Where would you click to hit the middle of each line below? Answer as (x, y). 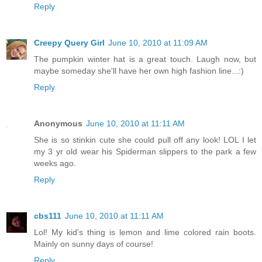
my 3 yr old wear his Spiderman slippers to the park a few (145, 152)
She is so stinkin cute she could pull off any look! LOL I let (145, 140)
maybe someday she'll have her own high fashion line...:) (139, 71)
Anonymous (58, 124)
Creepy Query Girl (69, 43)
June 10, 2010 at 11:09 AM (158, 43)
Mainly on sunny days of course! (94, 244)
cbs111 (48, 216)
